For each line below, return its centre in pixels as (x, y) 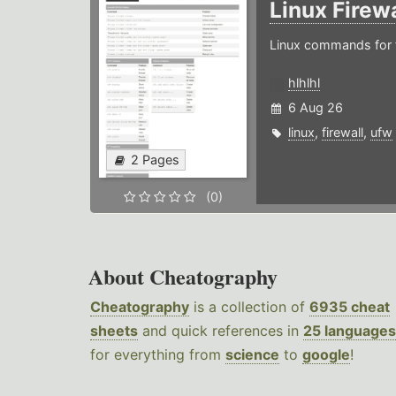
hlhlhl (304, 83)
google (326, 355)
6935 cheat (350, 307)
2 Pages (155, 160)
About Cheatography (183, 277)
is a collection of (249, 307)
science (252, 355)
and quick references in (221, 331)
